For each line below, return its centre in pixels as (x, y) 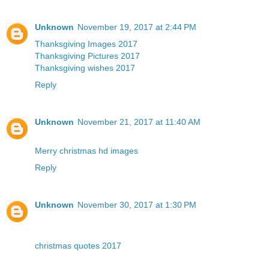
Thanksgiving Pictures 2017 (87, 56)
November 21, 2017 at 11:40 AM (139, 122)
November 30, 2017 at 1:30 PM (137, 205)
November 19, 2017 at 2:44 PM (137, 27)
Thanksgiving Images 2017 (86, 44)
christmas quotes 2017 (78, 246)
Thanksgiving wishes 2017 (85, 68)
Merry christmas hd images (86, 151)
